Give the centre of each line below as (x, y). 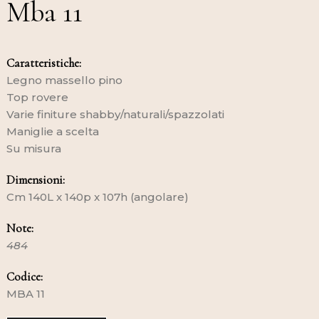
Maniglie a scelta (52, 131)
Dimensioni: (35, 179)
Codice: (24, 276)
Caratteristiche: (43, 63)
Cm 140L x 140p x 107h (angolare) (99, 197)
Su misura (35, 148)
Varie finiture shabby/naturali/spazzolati (115, 114)
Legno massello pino (64, 80)
